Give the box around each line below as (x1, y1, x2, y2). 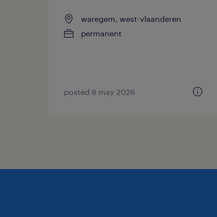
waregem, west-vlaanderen (81, 14, 181, 23)
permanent (81, 28, 122, 38)
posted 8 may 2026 (64, 87, 135, 96)
